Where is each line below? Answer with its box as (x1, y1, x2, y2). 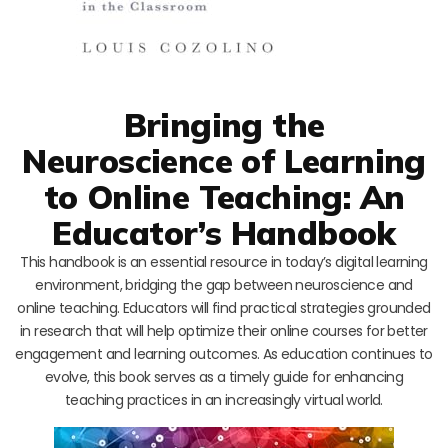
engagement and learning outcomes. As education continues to (15, 343, 433, 364)
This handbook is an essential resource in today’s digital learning (20, 251, 428, 272)
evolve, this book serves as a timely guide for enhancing (44, 366, 404, 387)
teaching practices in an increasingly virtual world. (65, 389, 383, 410)
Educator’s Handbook (52, 211, 396, 253)
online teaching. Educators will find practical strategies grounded (17, 297, 431, 318)
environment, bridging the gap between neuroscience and (35, 274, 413, 295)
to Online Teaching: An (43, 175, 405, 217)
